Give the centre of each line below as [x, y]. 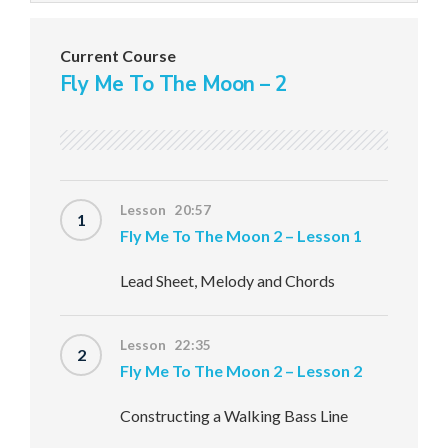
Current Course [118, 55]
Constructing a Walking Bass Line [234, 415]
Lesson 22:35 [165, 345]
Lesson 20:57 [165, 210]
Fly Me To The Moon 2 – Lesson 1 [241, 235]
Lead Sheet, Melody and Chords [227, 280]
